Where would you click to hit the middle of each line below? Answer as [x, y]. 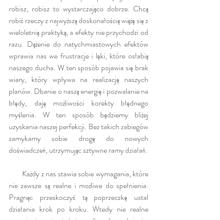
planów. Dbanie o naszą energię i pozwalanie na [79, 91]
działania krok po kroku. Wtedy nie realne [79, 209]
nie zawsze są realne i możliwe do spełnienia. [79, 185]
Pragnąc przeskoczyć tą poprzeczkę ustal [79, 197]
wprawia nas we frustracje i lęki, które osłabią [79, 55]
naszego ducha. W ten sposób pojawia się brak [79, 67]
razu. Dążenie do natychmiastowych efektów [79, 44]
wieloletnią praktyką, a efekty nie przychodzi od [79, 32]
